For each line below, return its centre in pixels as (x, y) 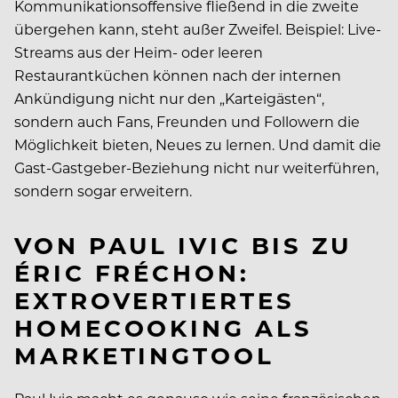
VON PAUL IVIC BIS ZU (183, 244)
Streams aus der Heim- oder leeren (139, 52)
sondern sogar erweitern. (105, 190)
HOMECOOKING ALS (163, 327)
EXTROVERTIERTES (155, 299)
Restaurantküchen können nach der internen (178, 75)
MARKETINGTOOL (144, 354)
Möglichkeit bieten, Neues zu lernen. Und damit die (198, 144)
